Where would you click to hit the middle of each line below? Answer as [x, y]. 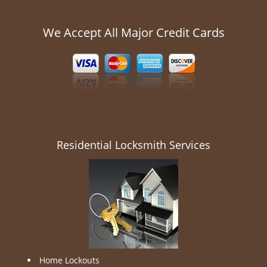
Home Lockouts [69, 260]
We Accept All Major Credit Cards [133, 32]
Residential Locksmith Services [133, 145]
